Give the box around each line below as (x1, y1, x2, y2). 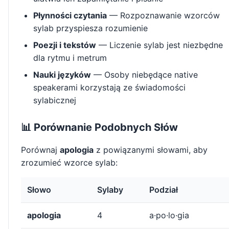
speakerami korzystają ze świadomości (33, 82, 186, 93)
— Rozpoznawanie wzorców (107, 10, 220, 21)
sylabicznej (33, 95, 76, 106)
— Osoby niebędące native (91, 70, 198, 80)
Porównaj (21, 145, 60, 155)
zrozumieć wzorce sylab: (21, 157, 118, 168)
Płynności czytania (33, 10, 107, 21)
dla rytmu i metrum (33, 53, 107, 63)
